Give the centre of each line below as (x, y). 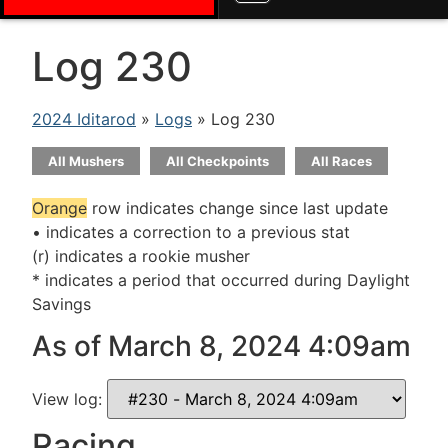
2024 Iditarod (84, 119)
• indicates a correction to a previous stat (191, 232)
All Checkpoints (217, 161)
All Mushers (86, 161)
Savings (61, 304)
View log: (69, 399)
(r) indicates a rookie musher (141, 256)
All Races (341, 161)
